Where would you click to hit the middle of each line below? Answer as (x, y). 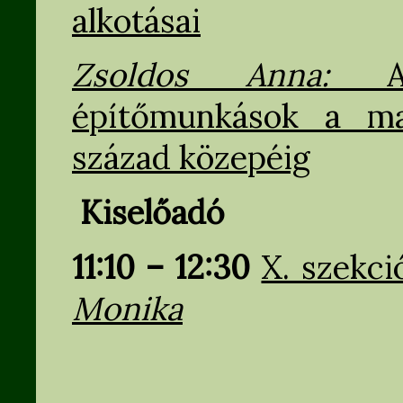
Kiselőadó (152, 213)
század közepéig (191, 158)
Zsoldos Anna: (229, 75)
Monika (127, 308)
